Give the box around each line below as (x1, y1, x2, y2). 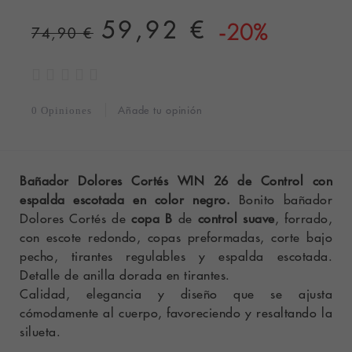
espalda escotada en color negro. (20, 189, 239, 207)
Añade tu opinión (118, 102, 203, 117)
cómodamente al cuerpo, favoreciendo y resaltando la (20, 302, 332, 321)
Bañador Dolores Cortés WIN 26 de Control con (20, 170, 332, 189)
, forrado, (274, 208, 332, 226)
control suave (197, 208, 275, 226)
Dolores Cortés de (20, 208, 132, 226)
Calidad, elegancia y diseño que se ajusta (20, 284, 332, 302)
